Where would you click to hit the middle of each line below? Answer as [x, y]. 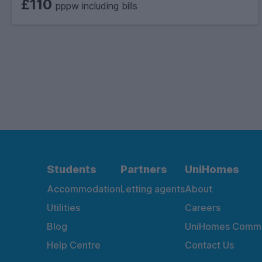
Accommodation [84, 189]
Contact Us [209, 245]
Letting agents [153, 189]
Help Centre [74, 245]
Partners [144, 169]
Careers [203, 207]
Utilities [63, 207]
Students [72, 169]
